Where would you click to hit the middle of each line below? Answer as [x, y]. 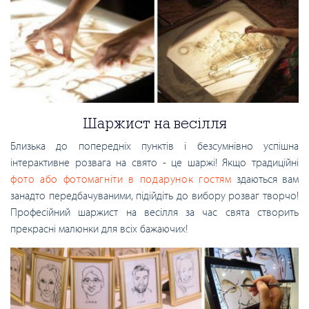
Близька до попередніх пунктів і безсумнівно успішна [154, 146]
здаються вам [265, 179]
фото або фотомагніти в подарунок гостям [121, 179]
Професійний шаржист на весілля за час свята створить [154, 212]
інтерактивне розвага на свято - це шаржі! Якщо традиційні [154, 162]
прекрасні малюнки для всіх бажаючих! [99, 229]
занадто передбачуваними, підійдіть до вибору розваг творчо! [154, 196]
